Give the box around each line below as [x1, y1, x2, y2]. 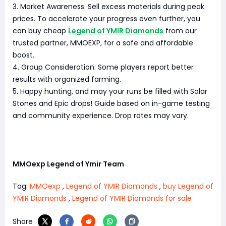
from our [163, 25, 197, 36]
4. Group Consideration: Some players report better [13, 62, 194, 72]
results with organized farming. [13, 74, 121, 84]
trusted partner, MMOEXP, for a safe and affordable [13, 37, 193, 48]
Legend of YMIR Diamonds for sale [72, 193, 192, 203]
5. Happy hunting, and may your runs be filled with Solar [13, 86, 207, 96]
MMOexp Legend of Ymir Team [13, 158, 124, 169]
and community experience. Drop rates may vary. [13, 110, 189, 121]
